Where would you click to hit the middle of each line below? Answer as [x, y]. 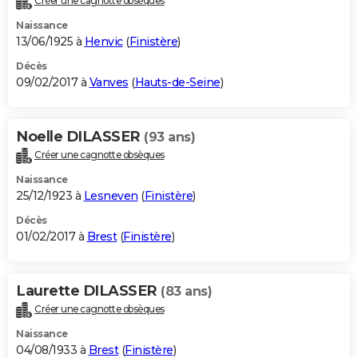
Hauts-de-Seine [177, 83]
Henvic [103, 42]
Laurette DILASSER [88, 290]
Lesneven [111, 195]
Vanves [109, 83]
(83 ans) [186, 291]
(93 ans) [169, 137]
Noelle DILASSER [80, 137]
